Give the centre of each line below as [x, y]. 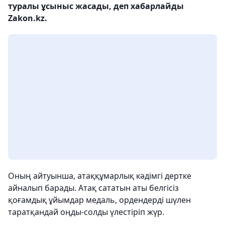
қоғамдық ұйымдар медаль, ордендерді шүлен [99, 200]
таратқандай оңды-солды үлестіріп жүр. [86, 212]
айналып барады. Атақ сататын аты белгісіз [93, 188]
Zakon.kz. [28, 18]
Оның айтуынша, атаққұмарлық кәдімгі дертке [100, 176]
